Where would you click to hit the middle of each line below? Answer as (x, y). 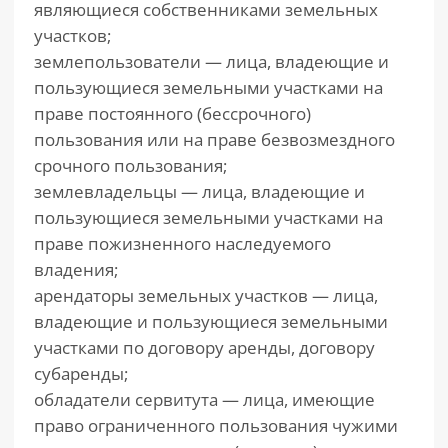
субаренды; (81, 373)
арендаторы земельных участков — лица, (206, 295)
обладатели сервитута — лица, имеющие (204, 399)
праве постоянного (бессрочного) (172, 113)
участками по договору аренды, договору (204, 347)
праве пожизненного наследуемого (182, 243)
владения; (76, 269)
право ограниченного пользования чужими (216, 425)
